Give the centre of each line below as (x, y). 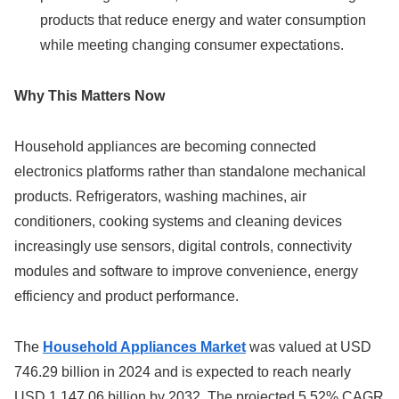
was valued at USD (309, 346)
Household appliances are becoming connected (165, 146)
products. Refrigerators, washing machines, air (160, 196)
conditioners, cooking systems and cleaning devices (178, 221)
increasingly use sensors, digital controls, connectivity (183, 246)
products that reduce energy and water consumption (204, 20)
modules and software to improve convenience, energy (186, 271)
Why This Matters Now (90, 96)
